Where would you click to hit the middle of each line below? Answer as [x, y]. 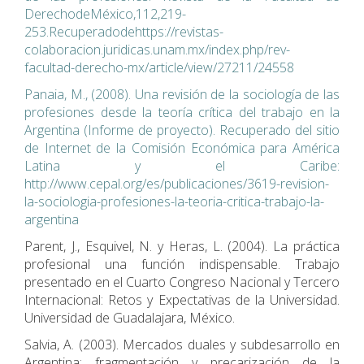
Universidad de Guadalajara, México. [130, 317]
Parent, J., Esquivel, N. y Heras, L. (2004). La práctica [182, 246]
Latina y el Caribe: [182, 165]
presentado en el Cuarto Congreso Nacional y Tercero [182, 282]
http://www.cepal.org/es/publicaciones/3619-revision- [177, 183]
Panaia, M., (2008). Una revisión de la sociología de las [182, 94]
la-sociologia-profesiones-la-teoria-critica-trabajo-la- [174, 201]
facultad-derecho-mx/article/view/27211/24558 [159, 67]
